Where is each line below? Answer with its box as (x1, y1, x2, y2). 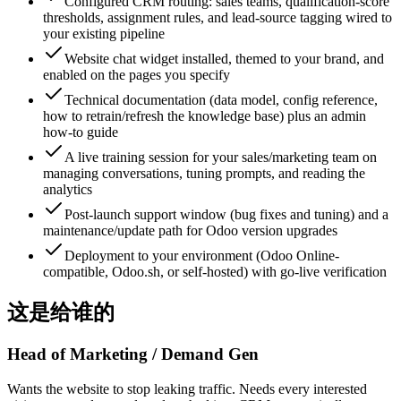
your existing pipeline (43, 26, 165, 41)
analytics (43, 182, 92, 197)
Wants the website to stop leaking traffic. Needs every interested (7, 380, 367, 397)
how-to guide (43, 124, 118, 140)
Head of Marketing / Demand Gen (7, 344, 259, 363)
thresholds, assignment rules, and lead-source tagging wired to (43, 10, 392, 25)
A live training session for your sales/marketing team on (64, 149, 377, 165)
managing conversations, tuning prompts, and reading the (43, 166, 365, 181)
